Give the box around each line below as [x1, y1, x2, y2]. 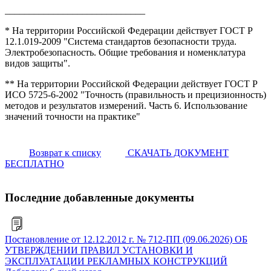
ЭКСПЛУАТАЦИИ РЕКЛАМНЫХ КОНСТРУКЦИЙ [5, 256, 227, 267]
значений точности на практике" [5, 111, 140, 122]
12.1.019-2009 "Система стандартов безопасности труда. [5, 36, 237, 47]
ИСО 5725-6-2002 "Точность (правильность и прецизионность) [5, 89, 266, 100]
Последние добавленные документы [5, 191, 194, 204]
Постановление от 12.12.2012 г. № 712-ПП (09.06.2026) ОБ [5, 234, 247, 245]
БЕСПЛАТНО [5, 158, 64, 169]
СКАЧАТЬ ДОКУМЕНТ [125, 147, 229, 158]
